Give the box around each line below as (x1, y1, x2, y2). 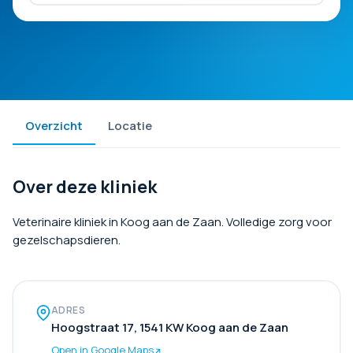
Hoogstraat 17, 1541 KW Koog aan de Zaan (51, 319, 288, 336)
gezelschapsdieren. (13, 232, 121, 248)
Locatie (108, 117, 152, 134)
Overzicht (25, 117, 83, 134)
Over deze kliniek (13, 175, 157, 199)
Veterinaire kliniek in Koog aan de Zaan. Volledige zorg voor (13, 214, 332, 230)
